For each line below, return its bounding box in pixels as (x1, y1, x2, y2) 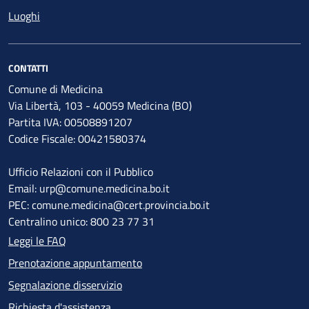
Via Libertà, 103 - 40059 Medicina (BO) (8, 97, 192, 114)
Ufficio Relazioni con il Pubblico (8, 163, 153, 180)
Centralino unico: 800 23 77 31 (8, 213, 154, 230)
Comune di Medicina (8, 81, 103, 97)
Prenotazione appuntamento (8, 255, 142, 271)
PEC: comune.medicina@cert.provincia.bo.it (8, 197, 210, 213)
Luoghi (8, 8, 40, 24)
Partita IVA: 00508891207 (8, 114, 132, 130)
